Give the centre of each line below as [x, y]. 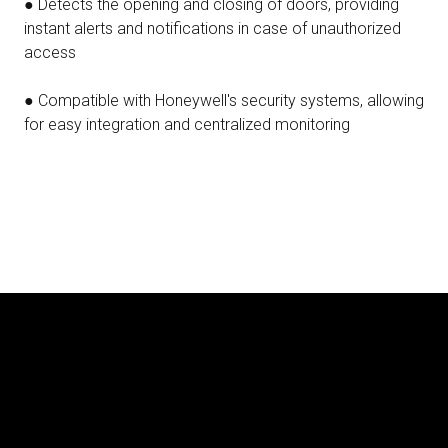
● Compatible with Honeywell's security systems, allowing [224, 100]
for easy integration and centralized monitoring [187, 124]
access [50, 52]
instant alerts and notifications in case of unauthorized [212, 28]
